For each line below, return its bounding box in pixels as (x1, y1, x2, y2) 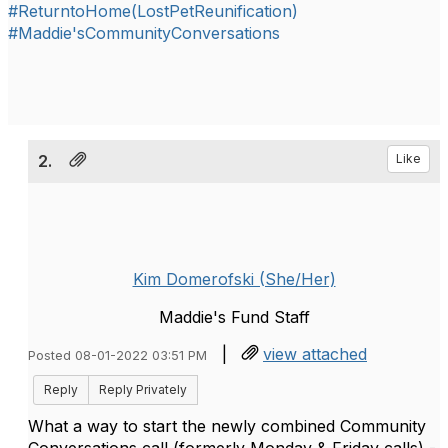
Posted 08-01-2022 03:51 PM (28, 348, 207, 363)
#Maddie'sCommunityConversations (8, 23, 280, 43)
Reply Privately (99, 382, 187, 397)
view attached (263, 344, 367, 364)
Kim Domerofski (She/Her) (132, 269, 336, 289)
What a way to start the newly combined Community (28, 416, 426, 436)
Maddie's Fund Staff (158, 307, 310, 327)
